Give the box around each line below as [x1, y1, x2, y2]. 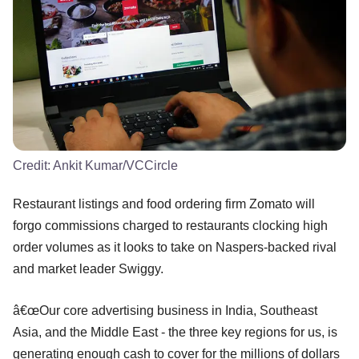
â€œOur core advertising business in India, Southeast [13, 303, 317, 317]
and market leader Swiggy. [13, 261, 163, 276]
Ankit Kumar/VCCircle [53, 158, 178, 172]
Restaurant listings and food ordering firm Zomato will [13, 196, 315, 211]
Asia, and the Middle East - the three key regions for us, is [13, 325, 337, 339]
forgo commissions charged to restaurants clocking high [13, 218, 328, 232]
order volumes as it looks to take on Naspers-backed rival [13, 240, 337, 254]
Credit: [13, 158, 53, 172]
